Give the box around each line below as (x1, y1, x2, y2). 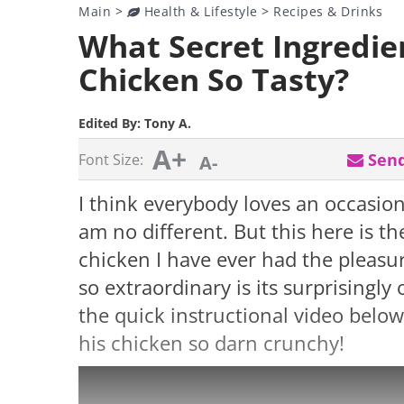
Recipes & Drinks (273, 3, 382, 20)
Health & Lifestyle (140, 3, 258, 20)
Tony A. (144, 115, 191, 132)
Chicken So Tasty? (78, 59, 349, 100)
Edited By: (78, 115, 144, 132)
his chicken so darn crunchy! (78, 329, 344, 357)
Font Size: (78, 150, 143, 170)
